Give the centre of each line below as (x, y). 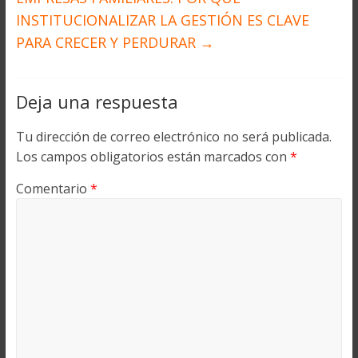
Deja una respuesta (97, 101)
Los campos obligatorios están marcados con (153, 156)
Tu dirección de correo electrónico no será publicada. (173, 136)
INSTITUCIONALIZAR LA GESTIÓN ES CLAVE (162, 20)
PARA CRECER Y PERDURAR (107, 42)
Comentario (53, 188)
